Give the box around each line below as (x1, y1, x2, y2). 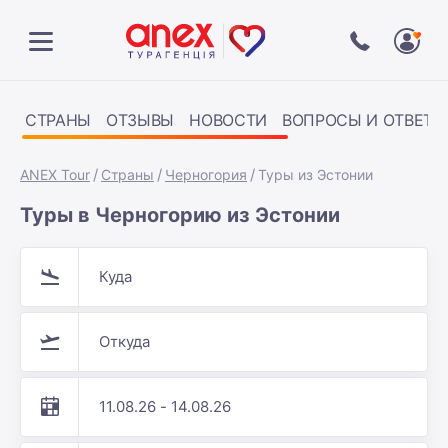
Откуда (99, 332, 150, 351)
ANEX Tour (20, 166, 90, 183)
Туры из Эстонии (258, 166, 373, 183)
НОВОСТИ (189, 110, 267, 130)
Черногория (165, 166, 247, 183)
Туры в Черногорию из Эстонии (20, 203, 340, 227)
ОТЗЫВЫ (106, 110, 175, 130)
